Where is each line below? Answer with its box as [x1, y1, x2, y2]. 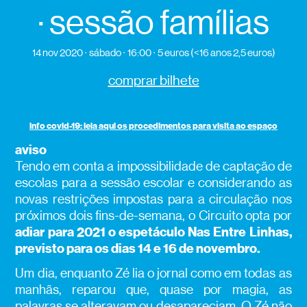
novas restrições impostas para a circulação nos [15, 192, 292, 206]
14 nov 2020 [32, 47, 83, 58]
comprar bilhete [108, 73, 199, 88]
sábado [88, 47, 121, 58]
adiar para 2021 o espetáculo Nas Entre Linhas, [15, 225, 292, 240]
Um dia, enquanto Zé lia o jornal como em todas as [15, 266, 292, 280]
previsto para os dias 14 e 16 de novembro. [15, 241, 260, 256]
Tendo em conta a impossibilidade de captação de [15, 159, 292, 173]
